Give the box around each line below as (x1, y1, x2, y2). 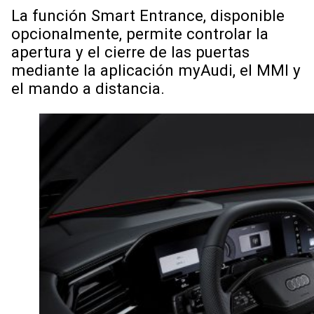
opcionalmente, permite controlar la (11, 25, 268, 43)
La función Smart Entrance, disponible (11, 6, 285, 25)
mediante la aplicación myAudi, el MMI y (11, 61, 301, 80)
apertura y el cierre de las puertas (11, 43, 250, 62)
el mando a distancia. (11, 79, 169, 98)
